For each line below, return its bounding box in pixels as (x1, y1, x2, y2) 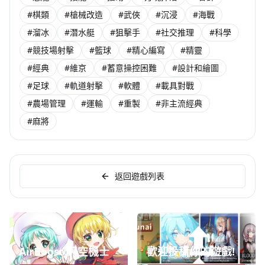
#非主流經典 (156, 98, 202, 109)
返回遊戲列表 (115, 170, 164, 182)
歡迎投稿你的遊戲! (147, 244, 235, 258)
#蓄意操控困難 (102, 62, 157, 73)
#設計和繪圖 (172, 62, 219, 73)
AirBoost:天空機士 (19, 244, 109, 258)
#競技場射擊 (27, 44, 74, 56)
